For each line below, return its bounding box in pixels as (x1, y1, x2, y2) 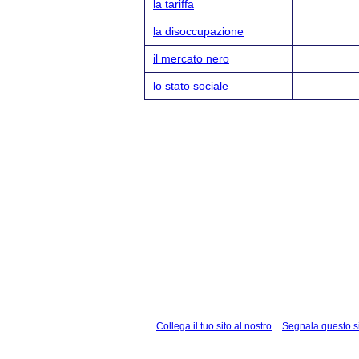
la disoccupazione (153, 24, 244, 38)
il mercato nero (153, 51, 229, 65)
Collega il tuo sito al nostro (156, 320, 272, 332)
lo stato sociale (153, 79, 228, 92)
